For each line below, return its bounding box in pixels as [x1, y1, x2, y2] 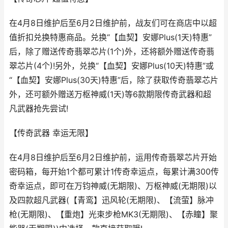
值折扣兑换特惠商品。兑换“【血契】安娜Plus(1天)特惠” [9, 33, 212, 42]
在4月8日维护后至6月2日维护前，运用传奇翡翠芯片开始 [9, 153, 217, 162]
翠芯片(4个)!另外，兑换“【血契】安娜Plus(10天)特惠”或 [9, 61, 214, 71]
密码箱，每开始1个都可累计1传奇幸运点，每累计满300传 [9, 167, 219, 177]
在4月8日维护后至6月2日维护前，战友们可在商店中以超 [9, 18, 217, 28]
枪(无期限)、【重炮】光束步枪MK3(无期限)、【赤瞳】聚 [9, 210, 218, 219]
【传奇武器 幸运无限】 [9, 128, 93, 138]
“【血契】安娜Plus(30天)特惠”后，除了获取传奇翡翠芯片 [9, 75, 218, 85]
